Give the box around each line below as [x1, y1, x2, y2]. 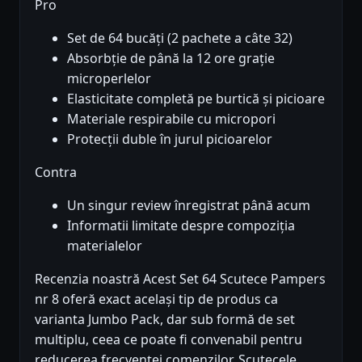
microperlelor [67, 69, 151, 87]
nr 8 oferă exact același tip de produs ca [35, 289, 278, 308]
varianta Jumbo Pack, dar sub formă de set [35, 309, 295, 328]
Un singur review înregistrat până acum [67, 196, 310, 214]
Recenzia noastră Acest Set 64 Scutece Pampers [35, 269, 326, 288]
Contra [35, 162, 77, 181]
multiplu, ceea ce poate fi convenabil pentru [35, 330, 302, 348]
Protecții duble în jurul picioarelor [67, 129, 272, 148]
